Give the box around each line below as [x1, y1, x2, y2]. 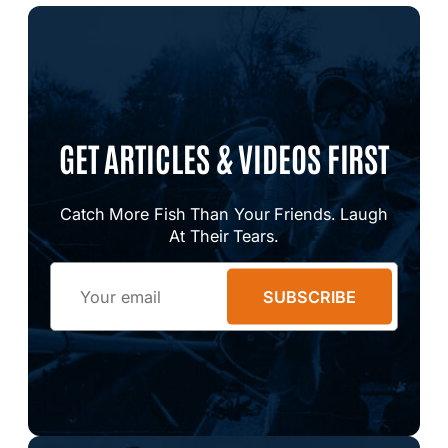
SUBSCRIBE [263, 286, 356, 307]
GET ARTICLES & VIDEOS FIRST [58, 135, 390, 179]
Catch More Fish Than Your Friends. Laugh [60, 204, 388, 225]
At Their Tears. [169, 226, 279, 247]
